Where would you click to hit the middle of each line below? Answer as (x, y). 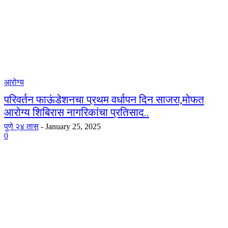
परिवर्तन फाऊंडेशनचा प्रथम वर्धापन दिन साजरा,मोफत (104, 100)
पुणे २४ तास (21, 126)
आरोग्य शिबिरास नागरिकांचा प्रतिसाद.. (77, 112)
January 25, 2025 (73, 126)
